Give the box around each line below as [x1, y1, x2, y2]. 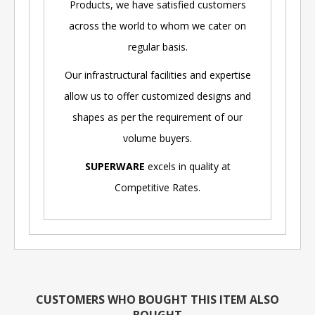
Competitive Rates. [115, 180, 200, 194]
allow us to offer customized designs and [64, 89, 251, 103]
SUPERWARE [84, 159, 145, 173]
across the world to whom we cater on [69, 18, 246, 32]
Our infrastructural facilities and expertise [64, 67, 251, 82]
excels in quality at [144, 159, 231, 173]
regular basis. [127, 39, 188, 53]
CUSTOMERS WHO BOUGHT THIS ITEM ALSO [36, 291, 279, 307]
